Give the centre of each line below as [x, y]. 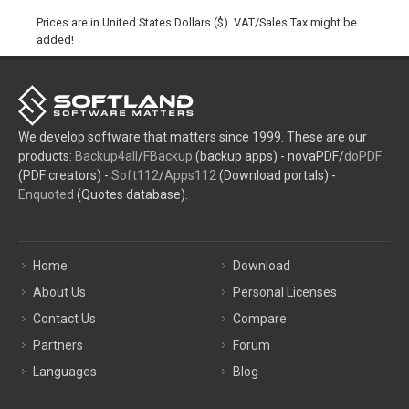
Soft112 [135, 175]
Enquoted [46, 194]
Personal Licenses [285, 292]
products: [47, 156]
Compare [260, 319]
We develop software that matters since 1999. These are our [193, 137]
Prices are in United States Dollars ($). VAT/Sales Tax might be [197, 22]
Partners [58, 345]
